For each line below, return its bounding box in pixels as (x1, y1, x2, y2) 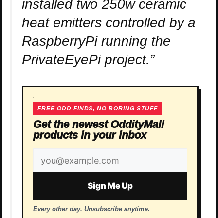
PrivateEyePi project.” (22, 52, 154, 68)
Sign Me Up (88, 181, 133, 191)
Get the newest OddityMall (33, 118, 164, 131)
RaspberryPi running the (22, 34, 171, 49)
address (33, 168, 82, 183)
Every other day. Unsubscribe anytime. (33, 205, 150, 213)
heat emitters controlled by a (22, 15, 196, 31)
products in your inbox (33, 129, 146, 142)
